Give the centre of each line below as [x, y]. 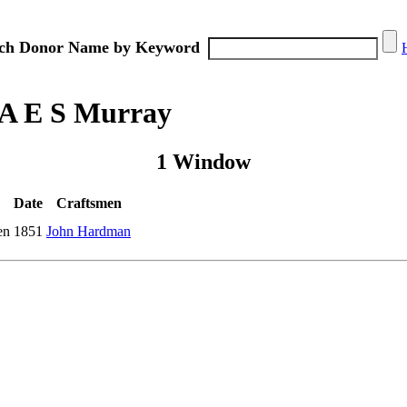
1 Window [203, 161]
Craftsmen [89, 203]
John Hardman [89, 231]
